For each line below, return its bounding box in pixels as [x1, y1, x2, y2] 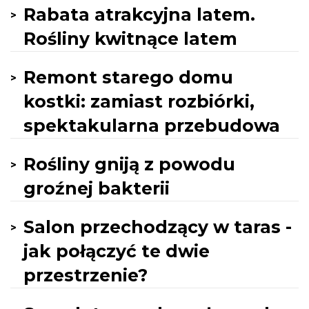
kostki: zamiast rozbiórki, [23, 91, 255, 112]
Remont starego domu [23, 67, 233, 88]
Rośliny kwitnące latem [23, 28, 237, 49]
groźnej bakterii [23, 178, 170, 199]
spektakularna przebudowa [23, 115, 280, 136]
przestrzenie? [23, 265, 148, 286]
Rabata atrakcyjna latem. [23, 4, 255, 25]
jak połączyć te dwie [23, 241, 210, 261]
